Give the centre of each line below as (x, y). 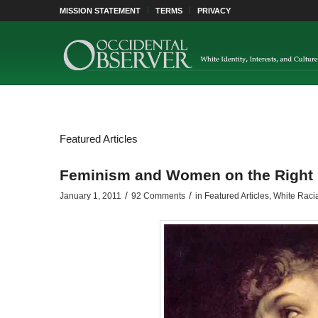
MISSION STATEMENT (100, 11)
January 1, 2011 (90, 196)
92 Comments (158, 196)
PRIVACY (214, 11)
